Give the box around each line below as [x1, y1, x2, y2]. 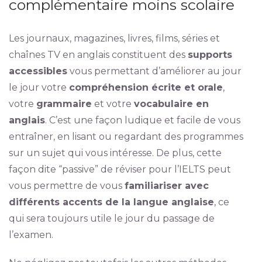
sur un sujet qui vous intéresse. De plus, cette [8, 147, 222, 158]
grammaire [36, 98, 92, 109]
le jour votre [8, 82, 69, 93]
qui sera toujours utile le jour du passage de [8, 213, 215, 224]
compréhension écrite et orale [68, 82, 223, 93]
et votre [91, 98, 134, 109]
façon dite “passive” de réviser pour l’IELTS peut [8, 164, 231, 175]
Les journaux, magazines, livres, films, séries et [8, 33, 220, 44]
